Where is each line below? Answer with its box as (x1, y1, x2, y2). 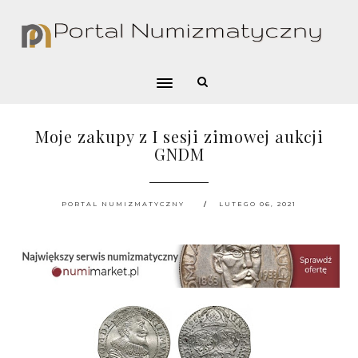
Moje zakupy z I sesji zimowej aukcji (34, 125, 324, 148)
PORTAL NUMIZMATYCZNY (62, 200, 185, 209)
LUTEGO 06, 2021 (219, 200, 296, 209)
